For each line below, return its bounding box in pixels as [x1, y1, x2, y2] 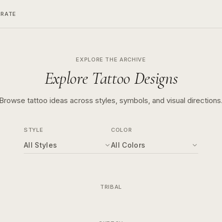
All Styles [24, 141, 57, 149]
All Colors [111, 141, 146, 149]
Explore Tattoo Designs [44, 68, 178, 89]
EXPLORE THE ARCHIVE [76, 56, 146, 63]
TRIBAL [100, 183, 122, 190]
